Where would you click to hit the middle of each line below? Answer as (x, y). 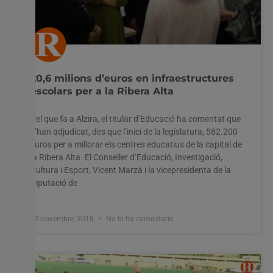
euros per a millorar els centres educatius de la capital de (136, 144)
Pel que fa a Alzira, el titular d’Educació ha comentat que (136, 119)
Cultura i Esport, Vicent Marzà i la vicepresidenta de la (131, 170)
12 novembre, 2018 (63, 218)
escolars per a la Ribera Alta (102, 91)
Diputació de (54, 183)
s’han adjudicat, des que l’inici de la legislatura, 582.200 (134, 131)
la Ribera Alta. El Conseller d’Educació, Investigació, (126, 157)
